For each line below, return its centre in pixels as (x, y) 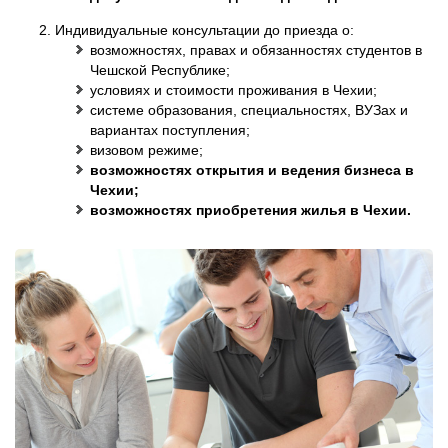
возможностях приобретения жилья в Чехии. (250, 210)
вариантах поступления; (170, 130)
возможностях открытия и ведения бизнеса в (252, 170)
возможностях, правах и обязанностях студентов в (256, 50)
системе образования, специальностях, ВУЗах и (249, 110)
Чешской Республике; (160, 70)
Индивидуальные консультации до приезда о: (204, 30)
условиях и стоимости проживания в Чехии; (233, 90)
